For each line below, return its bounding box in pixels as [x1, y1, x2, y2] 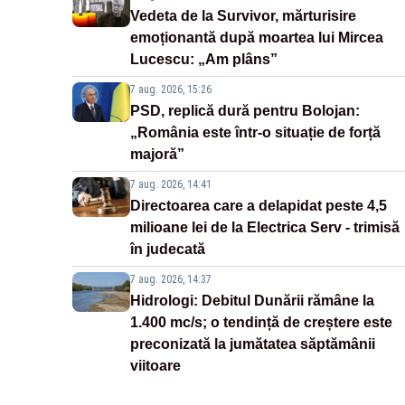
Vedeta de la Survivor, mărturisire [130, 8, 356, 24]
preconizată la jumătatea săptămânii [130, 336, 375, 353]
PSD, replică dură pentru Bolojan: [130, 103, 360, 119]
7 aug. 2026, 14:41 [130, 178, 212, 192]
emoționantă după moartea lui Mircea [130, 30, 383, 46]
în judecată [130, 241, 205, 258]
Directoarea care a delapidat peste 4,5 [130, 198, 387, 214]
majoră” [130, 146, 184, 163]
